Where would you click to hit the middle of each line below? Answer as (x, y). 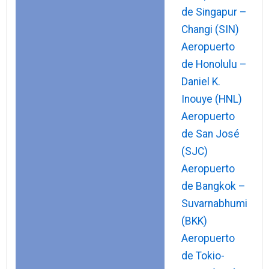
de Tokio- (203, 256)
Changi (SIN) (210, 29)
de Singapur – (214, 12)
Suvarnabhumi (214, 204)
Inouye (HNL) (212, 99)
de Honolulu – (214, 64)
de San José (210, 134)
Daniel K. (201, 82)
